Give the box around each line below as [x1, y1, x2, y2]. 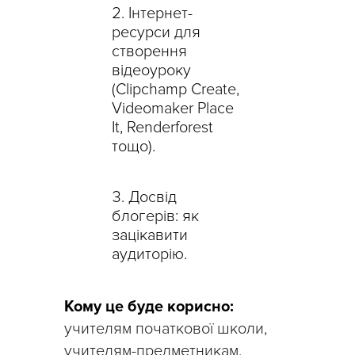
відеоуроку [112, 60, 191, 80]
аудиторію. [112, 244, 187, 264]
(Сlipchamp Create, [112, 79, 239, 99]
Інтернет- [128, 3, 193, 23]
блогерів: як [112, 206, 199, 226]
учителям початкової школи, [64, 319, 267, 338]
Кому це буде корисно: [64, 296, 234, 316]
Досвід [128, 187, 177, 207]
